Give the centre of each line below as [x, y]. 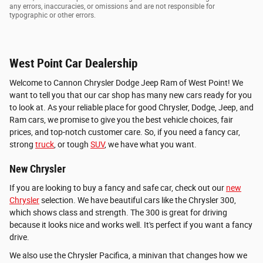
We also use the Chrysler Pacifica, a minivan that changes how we [128, 255]
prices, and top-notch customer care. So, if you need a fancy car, [125, 132]
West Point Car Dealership [73, 63]
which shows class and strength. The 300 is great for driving [118, 212]
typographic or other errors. [53, 15]
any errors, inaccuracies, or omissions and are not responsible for [112, 6]
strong [22, 145]
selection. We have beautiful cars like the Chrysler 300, [138, 200]
